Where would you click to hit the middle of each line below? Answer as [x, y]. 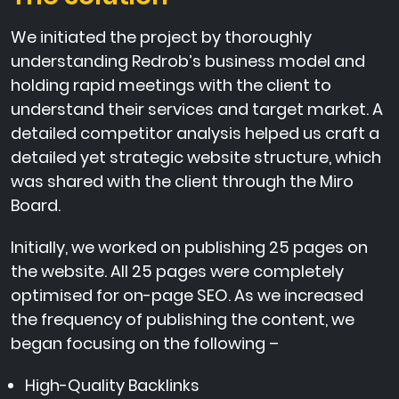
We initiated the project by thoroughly [161, 37]
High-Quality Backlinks [112, 386]
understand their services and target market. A [197, 110]
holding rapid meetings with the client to [171, 85]
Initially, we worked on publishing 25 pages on [189, 248]
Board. [36, 206]
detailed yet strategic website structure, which [196, 158]
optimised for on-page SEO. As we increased [187, 296]
